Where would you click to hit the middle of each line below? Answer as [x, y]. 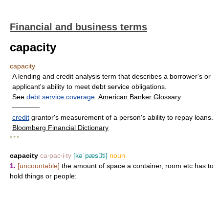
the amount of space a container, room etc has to [137, 166]
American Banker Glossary [140, 97]
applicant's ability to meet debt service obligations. [89, 87]
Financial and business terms [78, 27]
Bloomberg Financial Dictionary [60, 128]
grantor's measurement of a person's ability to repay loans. [121, 117]
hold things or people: [43, 176]
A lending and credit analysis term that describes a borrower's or [111, 76]
